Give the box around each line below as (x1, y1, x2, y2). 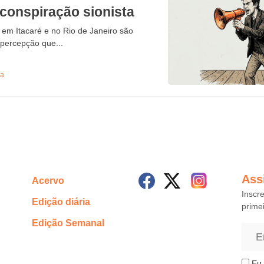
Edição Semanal (32, 218, 104, 228)
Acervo (32, 176, 64, 186)
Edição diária (32, 197, 90, 207)
